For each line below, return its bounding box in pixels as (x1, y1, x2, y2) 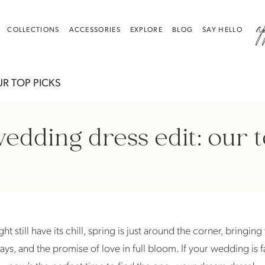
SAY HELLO (202, 24, 243, 34)
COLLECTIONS (7, 24, 60, 34)
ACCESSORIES (69, 24, 121, 34)
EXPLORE (130, 24, 163, 34)
